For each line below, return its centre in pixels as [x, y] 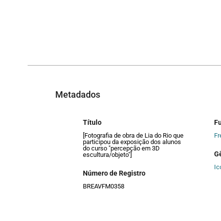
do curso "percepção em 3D [121, 148]
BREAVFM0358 [104, 186]
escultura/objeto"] [107, 155]
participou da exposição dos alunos [132, 142]
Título [92, 123]
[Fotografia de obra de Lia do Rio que [133, 136]
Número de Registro [114, 173]
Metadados [78, 94]
